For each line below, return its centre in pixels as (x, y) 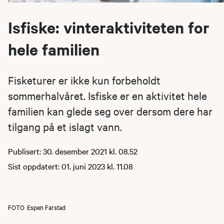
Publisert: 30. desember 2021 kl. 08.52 (73, 151)
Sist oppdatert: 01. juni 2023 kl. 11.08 (70, 166)
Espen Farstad (46, 207)
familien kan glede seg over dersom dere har (110, 111)
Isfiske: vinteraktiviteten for (109, 27)
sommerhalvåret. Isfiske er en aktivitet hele (107, 95)
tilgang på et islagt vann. (65, 126)
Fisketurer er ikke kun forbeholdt (84, 80)
